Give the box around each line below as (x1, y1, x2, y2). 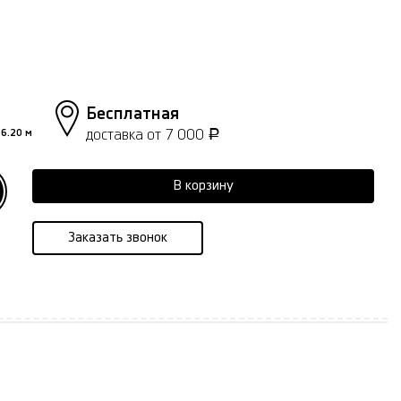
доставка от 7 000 (86, 126, 208, 142)
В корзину (173, 178, 234, 192)
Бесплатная (86, 105, 179, 123)
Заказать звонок (68, 230, 167, 244)
